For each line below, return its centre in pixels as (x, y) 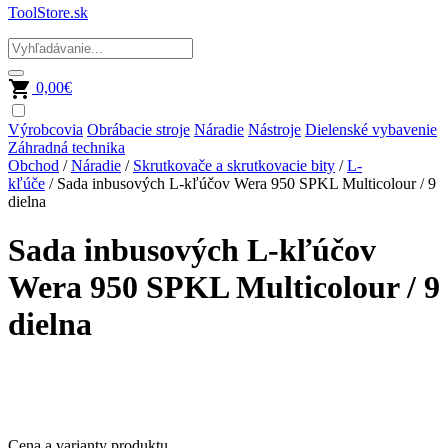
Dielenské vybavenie (371, 129)
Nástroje (274, 129)
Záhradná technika (66, 147)
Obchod (33, 165)
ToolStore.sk (48, 12)
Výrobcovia (45, 129)
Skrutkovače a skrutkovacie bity (234, 165)
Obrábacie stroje (138, 129)
